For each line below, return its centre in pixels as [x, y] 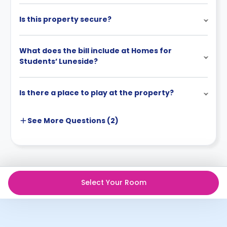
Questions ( [87, 121]
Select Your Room [113, 182]
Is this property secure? [65, 19]
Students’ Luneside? [59, 61]
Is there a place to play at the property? [97, 93]
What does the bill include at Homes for [96, 51]
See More [46, 121]
